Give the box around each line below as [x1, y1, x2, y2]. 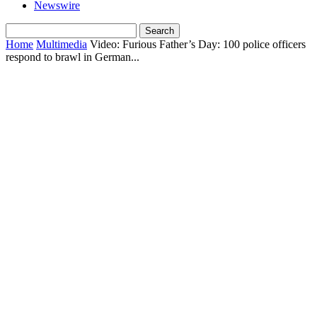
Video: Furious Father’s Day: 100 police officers [90, 38, 306, 50]
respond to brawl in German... [6, 51, 139, 63]
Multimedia [36, 38, 87, 50]
